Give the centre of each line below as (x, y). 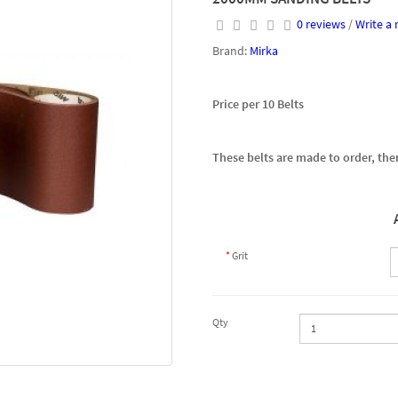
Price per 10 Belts (259, 104)
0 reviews (321, 24)
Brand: (231, 51)
